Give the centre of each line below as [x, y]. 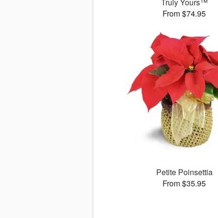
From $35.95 [184, 183]
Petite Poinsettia [184, 172]
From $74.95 [184, 14]
